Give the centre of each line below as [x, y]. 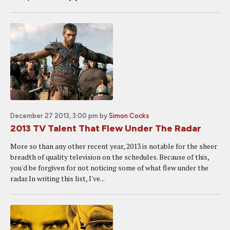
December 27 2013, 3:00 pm [54, 116]
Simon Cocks [129, 116]
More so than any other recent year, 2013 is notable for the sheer [114, 146]
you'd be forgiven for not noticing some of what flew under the [109, 168]
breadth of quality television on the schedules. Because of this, [110, 157]
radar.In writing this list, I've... [57, 178]
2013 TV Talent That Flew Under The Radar [106, 128]
